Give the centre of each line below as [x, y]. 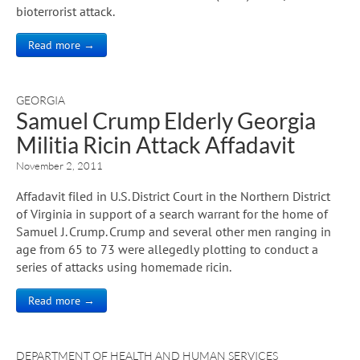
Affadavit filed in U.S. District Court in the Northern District [173, 196]
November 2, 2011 [59, 165]
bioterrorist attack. [65, 11]
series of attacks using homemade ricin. [124, 266]
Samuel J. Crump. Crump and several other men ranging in [174, 231]
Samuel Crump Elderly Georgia [166, 120]
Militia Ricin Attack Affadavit [155, 144]
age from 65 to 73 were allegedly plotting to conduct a [167, 249]
